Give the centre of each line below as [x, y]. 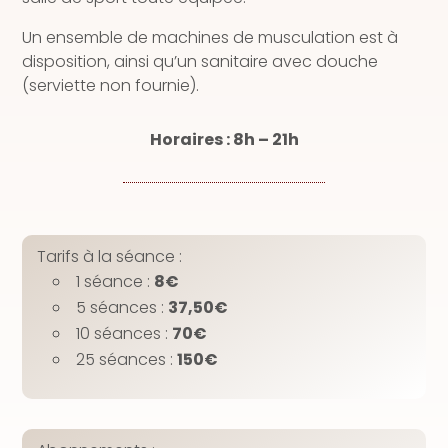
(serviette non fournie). [111, 86]
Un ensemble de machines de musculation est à [210, 38]
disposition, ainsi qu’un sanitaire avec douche [200, 62]
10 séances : [124, 334]
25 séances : [127, 360]
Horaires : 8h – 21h [224, 140]
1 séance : [115, 282]
